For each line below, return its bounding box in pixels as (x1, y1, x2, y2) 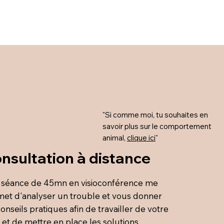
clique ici (126, 133, 155, 143)
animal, (102, 133, 127, 143)
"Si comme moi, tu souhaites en (102, 110, 208, 120)
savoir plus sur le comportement (102, 121, 211, 131)
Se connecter (47, 20, 97, 30)
